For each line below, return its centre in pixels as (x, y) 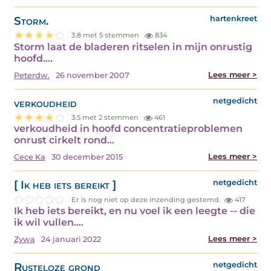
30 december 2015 (87, 157)
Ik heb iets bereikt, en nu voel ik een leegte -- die (135, 211)
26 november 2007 (93, 75)
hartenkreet (233, 18)
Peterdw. (32, 75)
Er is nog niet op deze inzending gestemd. (146, 199)
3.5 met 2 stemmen (106, 117)
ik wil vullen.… (49, 223)
